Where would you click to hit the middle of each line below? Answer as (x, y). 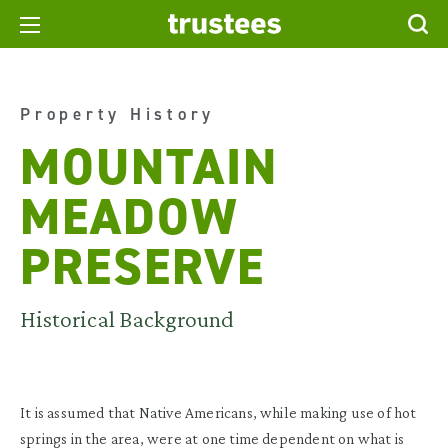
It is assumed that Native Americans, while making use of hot (218, 412)
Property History (118, 114)
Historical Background (127, 318)
